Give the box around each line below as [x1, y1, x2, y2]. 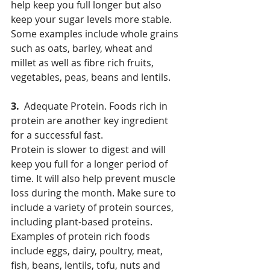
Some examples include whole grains [11, 27, 181, 41]
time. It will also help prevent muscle [11, 172, 178, 186]
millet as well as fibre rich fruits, [11, 56, 156, 70]
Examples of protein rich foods [11, 230, 152, 243]
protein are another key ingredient [11, 114, 171, 128]
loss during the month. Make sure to [11, 186, 178, 200]
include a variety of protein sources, [11, 201, 176, 215]
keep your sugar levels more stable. [11, 13, 174, 27]
